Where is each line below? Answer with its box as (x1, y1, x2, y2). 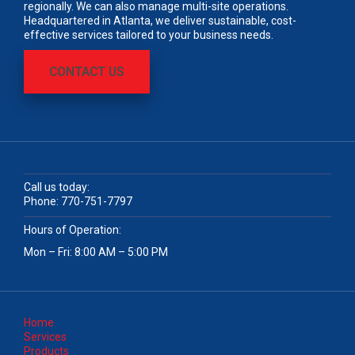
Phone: (24, 195, 61, 208)
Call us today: (24, 181, 90, 193)
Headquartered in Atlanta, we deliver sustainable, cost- (24, 14, 296, 27)
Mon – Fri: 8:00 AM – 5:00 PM (24, 246, 168, 258)
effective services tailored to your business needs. (24, 29, 273, 41)
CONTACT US (49, 64, 124, 79)
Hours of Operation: (24, 223, 121, 236)
